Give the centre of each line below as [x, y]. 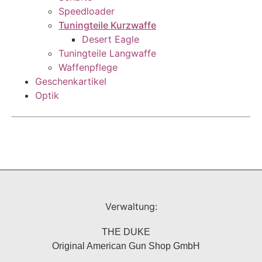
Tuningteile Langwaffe [107, 54]
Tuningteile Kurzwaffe [107, 25]
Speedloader [87, 11]
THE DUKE [126, 232]
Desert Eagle [111, 39]
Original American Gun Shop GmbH [126, 246]
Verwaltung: [131, 207]
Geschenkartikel [71, 82]
